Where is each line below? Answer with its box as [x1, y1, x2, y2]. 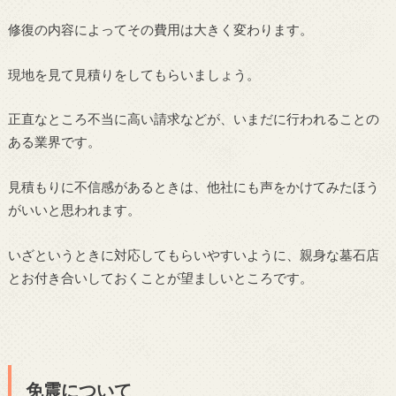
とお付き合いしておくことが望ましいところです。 [7, 269, 313, 286]
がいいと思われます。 [7, 202, 141, 218]
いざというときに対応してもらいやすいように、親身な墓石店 [7, 246, 379, 263]
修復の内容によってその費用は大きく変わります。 [7, 21, 313, 38]
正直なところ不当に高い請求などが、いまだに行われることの [7, 110, 379, 127]
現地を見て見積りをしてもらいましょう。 [7, 65, 260, 82]
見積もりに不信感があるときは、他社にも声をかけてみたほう [7, 179, 379, 195]
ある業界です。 [7, 133, 101, 150]
